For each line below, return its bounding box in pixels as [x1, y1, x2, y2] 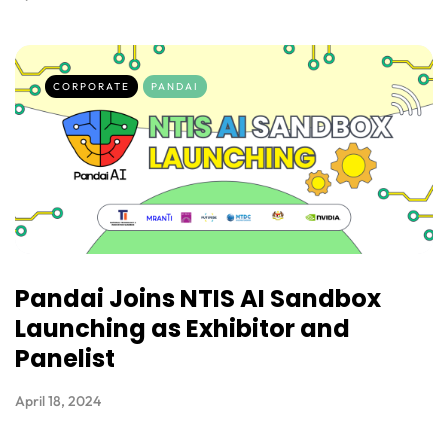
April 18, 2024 [15, 392, 101, 411]
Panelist [15, 342, 115, 376]
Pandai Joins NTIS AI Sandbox [15, 282, 381, 316]
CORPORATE [53, 80, 130, 94]
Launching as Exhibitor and [15, 312, 350, 346]
